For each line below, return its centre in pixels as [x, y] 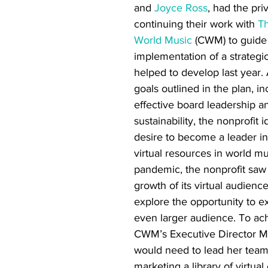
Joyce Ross [181, 8]
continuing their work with [196, 24]
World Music [163, 40]
